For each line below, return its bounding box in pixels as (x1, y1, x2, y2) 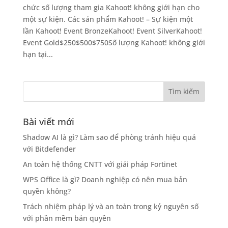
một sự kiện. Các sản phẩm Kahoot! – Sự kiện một (22, 14, 193, 24)
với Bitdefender (22, 144, 76, 154)
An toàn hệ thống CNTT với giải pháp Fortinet (22, 159, 177, 169)
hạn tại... (22, 49, 53, 59)
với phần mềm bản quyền (22, 213, 111, 223)
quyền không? (22, 186, 71, 196)
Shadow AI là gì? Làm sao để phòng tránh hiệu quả (22, 132, 196, 142)
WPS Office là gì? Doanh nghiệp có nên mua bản (22, 174, 187, 184)
